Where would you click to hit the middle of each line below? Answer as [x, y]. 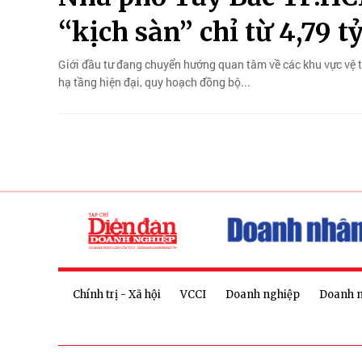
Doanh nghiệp [263, 295]
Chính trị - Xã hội [117, 295]
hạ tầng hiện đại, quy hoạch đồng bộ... [154, 82]
